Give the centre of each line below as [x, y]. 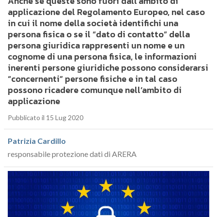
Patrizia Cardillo [37, 141]
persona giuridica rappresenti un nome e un [96, 46]
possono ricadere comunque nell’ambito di [94, 90]
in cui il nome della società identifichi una [93, 23]
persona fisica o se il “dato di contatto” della [99, 34]
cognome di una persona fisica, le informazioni [102, 57]
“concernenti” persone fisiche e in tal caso [92, 79]
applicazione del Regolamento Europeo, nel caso [106, 12]
